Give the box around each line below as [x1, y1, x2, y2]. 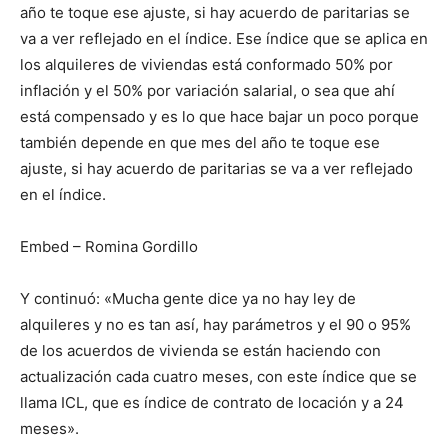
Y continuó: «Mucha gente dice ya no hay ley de [20, 289, 356, 309]
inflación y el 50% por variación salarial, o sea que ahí [20, 81, 395, 101]
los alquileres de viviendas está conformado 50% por [20, 55, 393, 75]
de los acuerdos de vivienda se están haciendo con [20, 341, 381, 361]
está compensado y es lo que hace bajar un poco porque [20, 107, 419, 127]
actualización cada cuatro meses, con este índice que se [20, 367, 417, 387]
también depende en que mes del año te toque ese [20, 133, 380, 153]
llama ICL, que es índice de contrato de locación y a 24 [20, 393, 404, 413]
